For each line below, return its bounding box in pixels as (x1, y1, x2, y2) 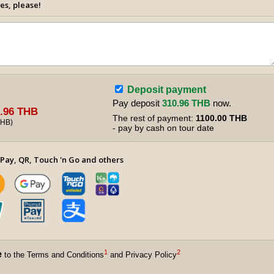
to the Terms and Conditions (2, 250, 104, 259)
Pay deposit (113, 98, 162, 108)
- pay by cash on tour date (113, 123, 214, 133)
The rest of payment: (113, 113, 196, 123)
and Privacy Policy (108, 250, 177, 259)
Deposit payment (127, 84, 206, 95)
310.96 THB (162, 98, 210, 108)
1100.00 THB (196, 113, 247, 123)
